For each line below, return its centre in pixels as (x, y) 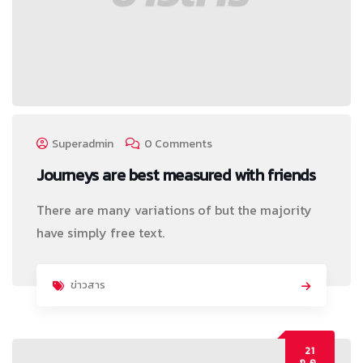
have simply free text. (100, 232)
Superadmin (83, 143)
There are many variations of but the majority (174, 209)
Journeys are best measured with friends (176, 175)
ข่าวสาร (88, 284)
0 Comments (178, 143)
